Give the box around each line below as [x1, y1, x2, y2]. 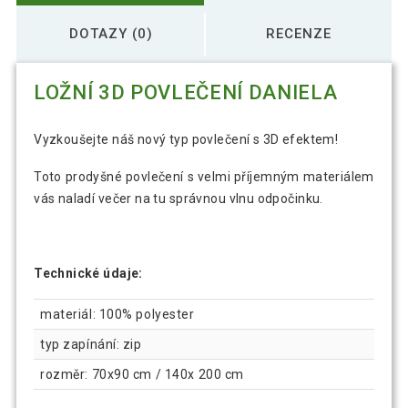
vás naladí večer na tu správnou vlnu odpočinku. [34, 191, 323, 207]
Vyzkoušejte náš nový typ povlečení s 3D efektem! [34, 132, 339, 148]
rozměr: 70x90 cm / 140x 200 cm [40, 367, 244, 382]
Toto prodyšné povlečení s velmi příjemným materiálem [34, 169, 374, 185]
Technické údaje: [34, 265, 143, 280]
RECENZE [266, 25, 331, 42]
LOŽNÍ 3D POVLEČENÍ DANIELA [34, 81, 338, 105]
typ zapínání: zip [40, 337, 142, 352]
